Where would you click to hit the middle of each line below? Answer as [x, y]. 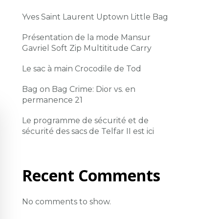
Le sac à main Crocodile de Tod [82, 69]
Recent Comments [91, 175]
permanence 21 [53, 100]
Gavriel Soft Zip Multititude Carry [87, 48]
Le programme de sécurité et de [86, 121]
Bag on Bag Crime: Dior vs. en [79, 89]
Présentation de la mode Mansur [87, 38]
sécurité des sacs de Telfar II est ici [88, 131]
